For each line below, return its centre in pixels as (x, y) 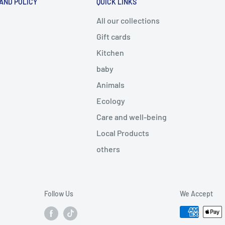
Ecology (111, 100)
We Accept (196, 193)
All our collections (128, 20)
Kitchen (110, 52)
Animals (110, 84)
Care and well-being (132, 117)
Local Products (123, 133)
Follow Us (59, 193)
